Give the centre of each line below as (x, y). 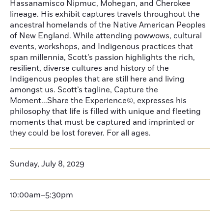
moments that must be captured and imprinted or (102, 122)
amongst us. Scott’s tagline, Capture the (84, 90)
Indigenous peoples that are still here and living (97, 79)
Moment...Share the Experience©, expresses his (98, 101)
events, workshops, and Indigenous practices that (101, 47)
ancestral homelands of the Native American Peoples (108, 25)
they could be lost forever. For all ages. (81, 133)
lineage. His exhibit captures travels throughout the (105, 14)
